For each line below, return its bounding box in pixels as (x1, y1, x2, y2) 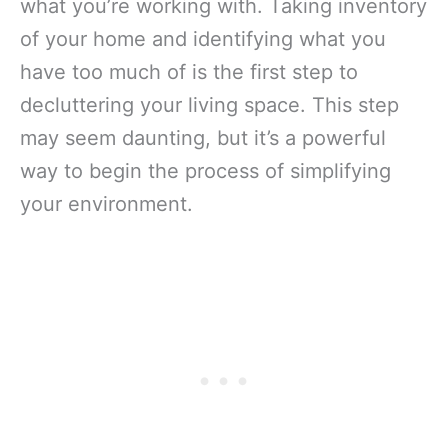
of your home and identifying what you (20, 27, 386, 52)
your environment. (20, 192, 193, 217)
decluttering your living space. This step (20, 93, 399, 118)
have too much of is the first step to (20, 60, 358, 85)
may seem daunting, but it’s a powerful (20, 126, 386, 151)
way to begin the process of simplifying (20, 159, 391, 184)
